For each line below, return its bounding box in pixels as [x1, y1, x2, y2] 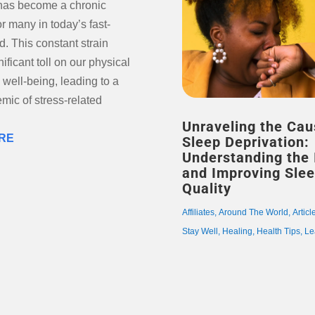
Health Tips [256, 226, 300, 237]
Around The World [218, 207, 288, 218]
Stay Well [181, 226, 218, 237]
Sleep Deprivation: [181, 134, 309, 151]
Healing [221, 226, 252, 237]
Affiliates [181, 207, 214, 218]
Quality [181, 180, 231, 198]
